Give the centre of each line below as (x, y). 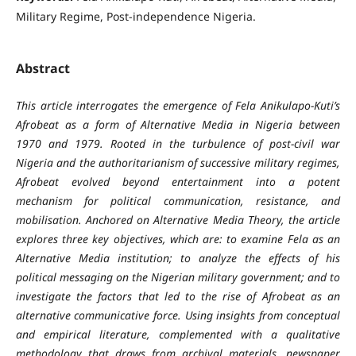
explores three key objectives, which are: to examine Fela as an (178, 238)
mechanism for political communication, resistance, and (178, 200)
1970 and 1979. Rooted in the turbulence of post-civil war (178, 143)
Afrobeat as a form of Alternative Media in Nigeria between (178, 124)
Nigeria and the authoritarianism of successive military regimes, (178, 162)
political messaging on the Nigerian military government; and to (178, 277)
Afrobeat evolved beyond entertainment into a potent (178, 181)
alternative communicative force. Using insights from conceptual (178, 315)
